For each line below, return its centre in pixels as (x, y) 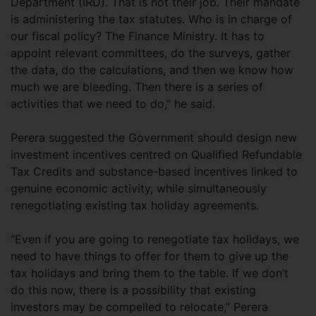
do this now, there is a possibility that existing (133, 290)
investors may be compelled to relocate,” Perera (139, 306)
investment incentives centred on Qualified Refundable (156, 154)
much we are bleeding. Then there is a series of (137, 86)
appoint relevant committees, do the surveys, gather (151, 53)
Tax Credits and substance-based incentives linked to (154, 171)
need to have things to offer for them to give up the (150, 256)
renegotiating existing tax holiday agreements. (135, 205)
